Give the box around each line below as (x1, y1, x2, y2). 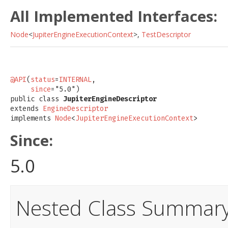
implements (10, 114, 55, 123)
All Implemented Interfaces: (10, 6, 217, 27)
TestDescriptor (141, 30, 191, 40)
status (31, 75, 55, 84)
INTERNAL (59, 75, 92, 84)
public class (10, 95, 63, 104)
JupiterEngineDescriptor (63, 95, 157, 104)
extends (10, 104, 43, 113)
